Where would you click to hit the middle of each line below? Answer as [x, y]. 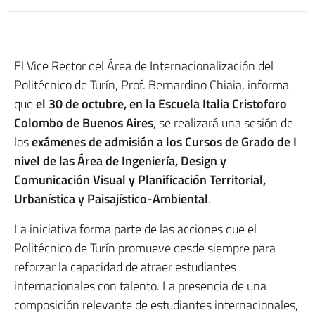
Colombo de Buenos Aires [84, 123]
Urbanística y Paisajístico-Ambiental [111, 199]
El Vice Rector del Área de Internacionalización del [144, 66]
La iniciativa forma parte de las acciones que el [135, 229]
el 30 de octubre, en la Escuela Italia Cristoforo [161, 104]
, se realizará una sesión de [223, 123]
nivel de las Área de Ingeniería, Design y [120, 161]
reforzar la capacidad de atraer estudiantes [125, 267]
